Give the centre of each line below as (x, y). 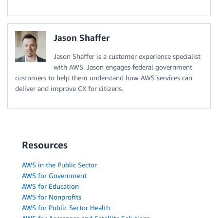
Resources (45, 145)
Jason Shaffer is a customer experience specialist (127, 56)
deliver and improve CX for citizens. (69, 88)
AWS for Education (50, 186)
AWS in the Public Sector (59, 164)
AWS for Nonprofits (52, 197)
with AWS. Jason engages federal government (123, 67)
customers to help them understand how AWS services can (104, 77)
